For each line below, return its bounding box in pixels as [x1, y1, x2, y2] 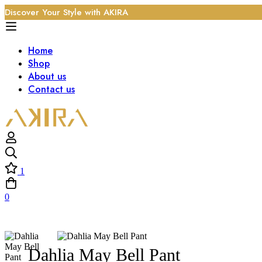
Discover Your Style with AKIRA [5, 6, 128, 19]
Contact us [28, 82, 75, 96]
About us [28, 70, 66, 83]
